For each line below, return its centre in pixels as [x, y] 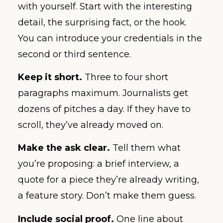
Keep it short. [50, 77]
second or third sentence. [74, 54]
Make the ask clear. [64, 148]
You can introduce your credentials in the [110, 38]
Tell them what [145, 148]
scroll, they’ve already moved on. [91, 125]
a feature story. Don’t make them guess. [107, 196]
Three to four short [125, 77]
